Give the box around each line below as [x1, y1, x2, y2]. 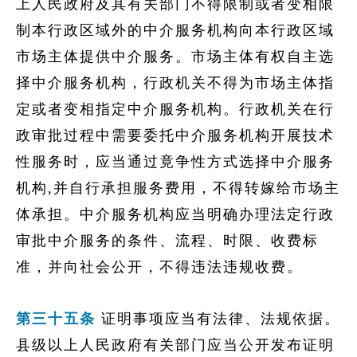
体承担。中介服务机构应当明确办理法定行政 [16, 206, 335, 222]
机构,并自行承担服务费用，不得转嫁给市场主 [16, 180, 340, 196]
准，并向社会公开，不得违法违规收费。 [16, 259, 303, 275]
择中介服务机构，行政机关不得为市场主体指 [16, 75, 335, 91]
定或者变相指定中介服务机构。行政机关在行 [16, 101, 335, 117]
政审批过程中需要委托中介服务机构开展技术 [16, 127, 335, 143]
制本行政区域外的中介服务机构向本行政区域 [16, 22, 335, 38]
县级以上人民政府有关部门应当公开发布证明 [16, 337, 335, 353]
